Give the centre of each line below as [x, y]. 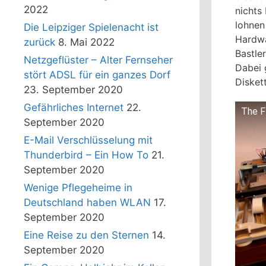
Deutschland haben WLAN [87, 203]
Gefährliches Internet [74, 108]
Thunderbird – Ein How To [86, 155]
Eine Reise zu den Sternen [86, 235]
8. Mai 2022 [86, 42]
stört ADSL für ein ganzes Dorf [97, 75]
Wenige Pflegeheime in [78, 188]
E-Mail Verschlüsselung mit [88, 140]
